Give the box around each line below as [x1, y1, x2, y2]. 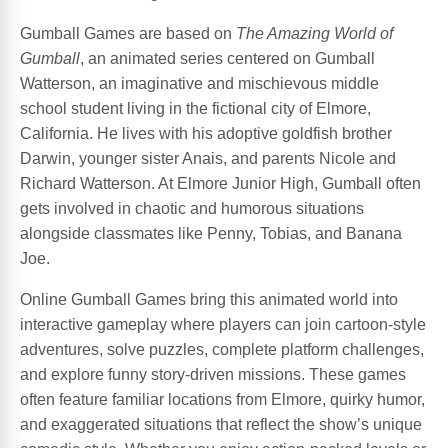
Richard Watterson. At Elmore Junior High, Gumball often [20, 174, 421, 192]
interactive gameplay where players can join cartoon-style [20, 315, 426, 333]
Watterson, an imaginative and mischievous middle [20, 74, 379, 92]
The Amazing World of [236, 24, 393, 42]
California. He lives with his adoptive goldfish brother [20, 124, 392, 142]
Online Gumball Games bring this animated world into [20, 290, 398, 308]
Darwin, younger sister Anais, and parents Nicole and [20, 149, 396, 167]
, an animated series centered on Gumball [80, 49, 375, 67]
